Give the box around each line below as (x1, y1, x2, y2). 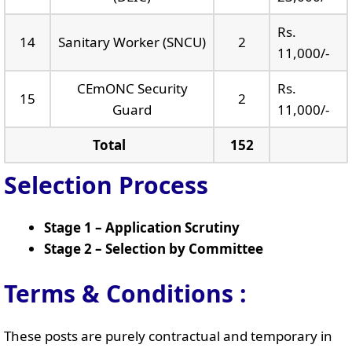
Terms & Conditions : (4, 277, 247, 310)
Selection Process (4, 169, 208, 201)
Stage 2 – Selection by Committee (44, 240, 263, 258)
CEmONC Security (76, 79, 188, 97)
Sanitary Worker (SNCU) (58, 33, 206, 51)
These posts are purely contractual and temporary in (4, 326, 332, 345)
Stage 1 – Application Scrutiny (44, 218, 240, 236)
